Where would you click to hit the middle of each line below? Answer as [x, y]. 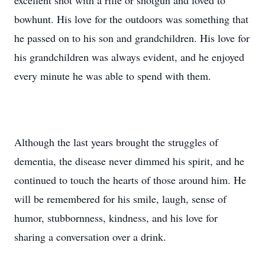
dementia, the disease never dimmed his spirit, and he [129, 161]
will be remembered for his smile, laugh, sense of [120, 199]
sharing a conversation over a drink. [90, 237]
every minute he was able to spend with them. [113, 76]
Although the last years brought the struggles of [116, 142]
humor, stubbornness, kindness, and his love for [116, 218]
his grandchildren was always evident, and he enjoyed [129, 57]
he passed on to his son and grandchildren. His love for [132, 38]
